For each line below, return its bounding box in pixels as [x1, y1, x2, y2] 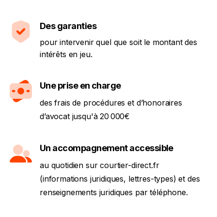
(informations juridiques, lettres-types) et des [40, 174, 200, 184]
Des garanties [40, 21, 96, 31]
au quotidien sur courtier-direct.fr [40, 160, 159, 170]
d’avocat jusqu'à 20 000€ [40, 111, 130, 121]
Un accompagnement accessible [40, 143, 173, 153]
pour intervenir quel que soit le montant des [40, 37, 197, 47]
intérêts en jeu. [40, 49, 93, 59]
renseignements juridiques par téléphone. [40, 187, 188, 197]
